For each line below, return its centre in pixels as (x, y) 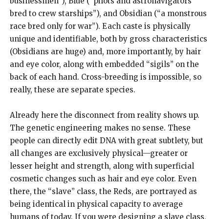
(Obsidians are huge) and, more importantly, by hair (105, 51)
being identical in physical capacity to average (96, 204)
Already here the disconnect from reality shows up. (105, 115)
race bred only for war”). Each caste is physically (100, 26)
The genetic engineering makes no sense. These (100, 128)
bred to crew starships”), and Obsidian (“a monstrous (108, 13)
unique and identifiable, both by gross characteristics (109, 39)
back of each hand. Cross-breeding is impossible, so (106, 77)
